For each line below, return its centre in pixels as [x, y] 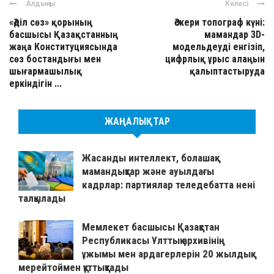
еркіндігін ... [35, 84]
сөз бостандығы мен [55, 59]
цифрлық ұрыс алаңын [215, 59]
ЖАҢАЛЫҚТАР [137, 122]
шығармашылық [46, 72]
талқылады [42, 198]
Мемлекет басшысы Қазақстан [151, 227]
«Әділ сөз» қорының [51, 23]
